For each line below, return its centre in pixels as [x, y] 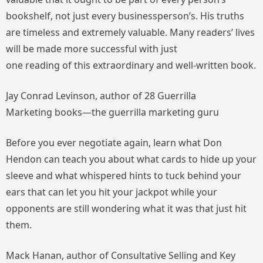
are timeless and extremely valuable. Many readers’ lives [130, 32]
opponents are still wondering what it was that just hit [126, 208]
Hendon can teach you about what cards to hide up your [131, 159]
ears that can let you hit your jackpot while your [112, 192]
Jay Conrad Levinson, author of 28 [82, 95]
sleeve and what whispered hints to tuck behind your [124, 175]
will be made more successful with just [92, 48]
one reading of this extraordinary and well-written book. [131, 65]
